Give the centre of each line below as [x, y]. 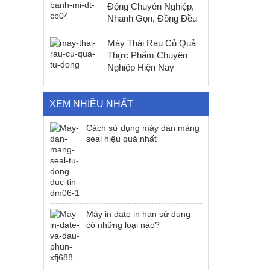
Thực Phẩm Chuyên [148, 55]
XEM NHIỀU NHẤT [92, 104]
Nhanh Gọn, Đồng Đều [152, 18]
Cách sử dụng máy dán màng [143, 128]
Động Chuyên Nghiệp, [151, 6]
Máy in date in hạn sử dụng [139, 214]
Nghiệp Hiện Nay [141, 67]
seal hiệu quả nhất [122, 139]
